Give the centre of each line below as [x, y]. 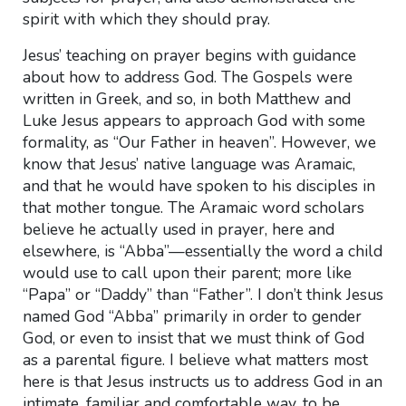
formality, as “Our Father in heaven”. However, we [199, 142]
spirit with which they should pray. [146, 19]
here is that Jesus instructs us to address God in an [202, 382]
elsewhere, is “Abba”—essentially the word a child [202, 251]
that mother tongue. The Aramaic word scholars [193, 208]
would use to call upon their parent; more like [187, 273]
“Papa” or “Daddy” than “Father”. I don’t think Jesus [203, 295]
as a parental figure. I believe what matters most [195, 360]
